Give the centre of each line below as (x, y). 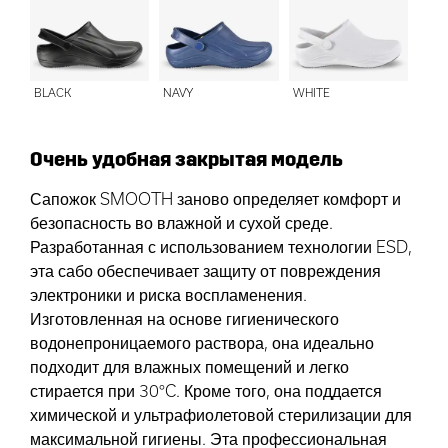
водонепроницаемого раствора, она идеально (202, 343)
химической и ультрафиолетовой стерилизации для (221, 415)
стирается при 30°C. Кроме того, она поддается (206, 391)
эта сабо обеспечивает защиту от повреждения (205, 271)
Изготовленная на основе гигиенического (184, 319)
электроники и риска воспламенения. (168, 295)
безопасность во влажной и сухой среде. (181, 223)
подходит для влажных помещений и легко (189, 367)
